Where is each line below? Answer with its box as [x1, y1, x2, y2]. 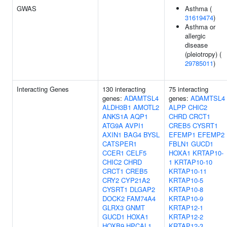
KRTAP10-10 [174, 157, 212, 167]
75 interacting [169, 84, 208, 94]
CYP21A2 [121, 175, 150, 185]
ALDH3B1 [102, 102, 131, 112]
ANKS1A [102, 111, 128, 121]
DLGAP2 [130, 184, 155, 194]
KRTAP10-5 [169, 175, 203, 185]
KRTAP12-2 [169, 212, 203, 221]
